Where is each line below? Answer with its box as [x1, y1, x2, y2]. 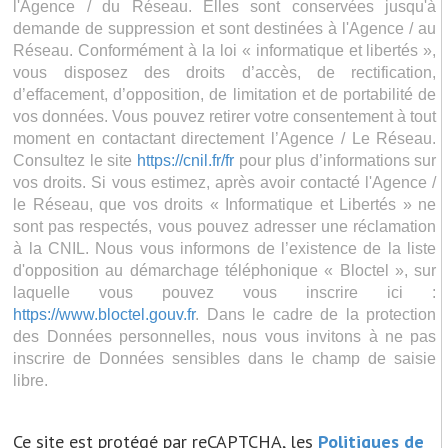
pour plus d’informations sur [233, 151, 437, 169]
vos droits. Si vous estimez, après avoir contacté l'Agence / [13, 173, 437, 191]
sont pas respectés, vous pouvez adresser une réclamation [13, 217, 437, 235]
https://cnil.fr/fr [136, 151, 234, 169]
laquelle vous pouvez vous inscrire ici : [13, 283, 437, 301]
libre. [13, 371, 49, 389]
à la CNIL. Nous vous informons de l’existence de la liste [13, 239, 437, 257]
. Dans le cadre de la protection [195, 305, 437, 323]
